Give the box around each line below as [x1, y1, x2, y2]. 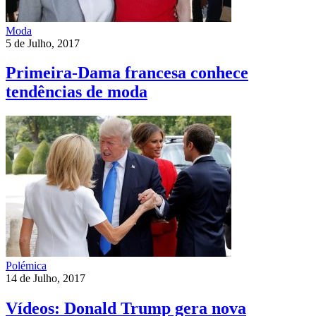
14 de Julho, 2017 [6, 272, 85, 285]
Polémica [6, 260, 47, 272]
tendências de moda [6, 83, 147, 102]
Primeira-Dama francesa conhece [6, 63, 248, 83]
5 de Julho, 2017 [6, 37, 80, 49]
